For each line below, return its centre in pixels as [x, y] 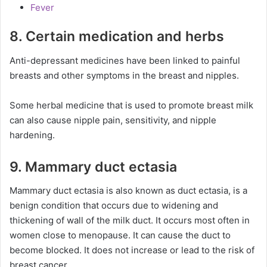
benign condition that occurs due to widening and [114, 205]
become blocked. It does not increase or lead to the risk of [132, 250]
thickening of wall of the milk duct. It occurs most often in [130, 220]
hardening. [32, 135]
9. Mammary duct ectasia [93, 167]
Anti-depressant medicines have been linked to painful [125, 60]
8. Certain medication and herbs [117, 36]
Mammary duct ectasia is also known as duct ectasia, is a [128, 190]
